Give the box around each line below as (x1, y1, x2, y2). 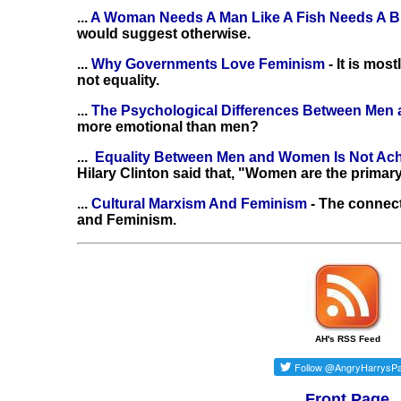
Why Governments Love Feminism (91, 56, 328, 72)
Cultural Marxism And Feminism (88, 196, 307, 211)
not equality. (77, 73, 159, 88)
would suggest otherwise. (77, 26, 251, 41)
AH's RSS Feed (314, 334, 380, 344)
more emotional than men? (77, 119, 259, 134)
